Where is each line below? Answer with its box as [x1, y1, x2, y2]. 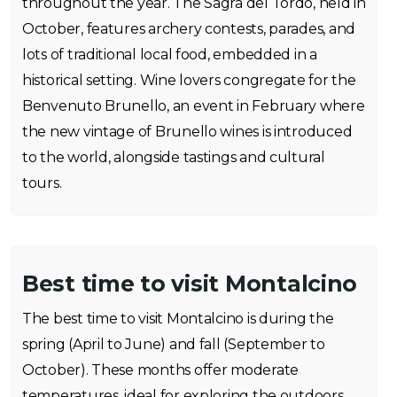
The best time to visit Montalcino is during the [22, 310, 334, 327]
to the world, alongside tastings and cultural [22, 149, 325, 166]
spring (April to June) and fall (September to [22, 336, 325, 353]
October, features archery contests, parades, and [22, 20, 356, 37]
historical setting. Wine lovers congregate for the [22, 72, 356, 89]
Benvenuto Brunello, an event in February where [22, 97, 365, 114]
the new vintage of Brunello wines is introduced [22, 123, 353, 140]
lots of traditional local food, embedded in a [22, 46, 317, 63]
